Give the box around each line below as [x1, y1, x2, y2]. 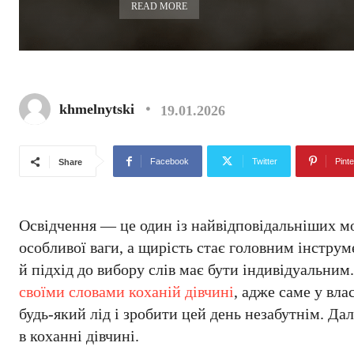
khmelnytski [59, 101, 134, 117]
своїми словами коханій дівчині [19, 283, 234, 300]
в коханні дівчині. [19, 327, 139, 345]
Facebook [150, 156, 189, 166]
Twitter [252, 156, 277, 166]
